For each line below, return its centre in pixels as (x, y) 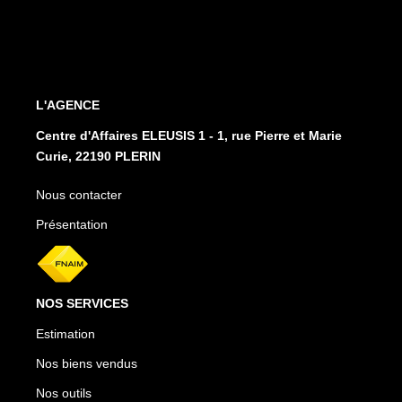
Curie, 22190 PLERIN (98, 156)
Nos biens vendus (87, 364)
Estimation (66, 334)
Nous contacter (79, 194)
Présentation (72, 224)
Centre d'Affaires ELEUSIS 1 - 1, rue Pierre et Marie (189, 135)
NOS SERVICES (82, 304)
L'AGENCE (68, 105)
